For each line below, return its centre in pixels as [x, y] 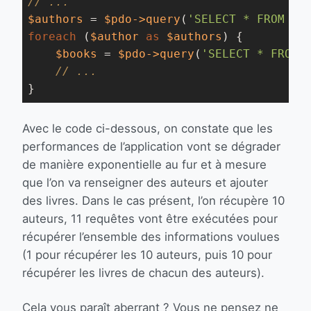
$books [76, 54]
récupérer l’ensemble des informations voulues [151, 237]
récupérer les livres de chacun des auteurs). [143, 273]
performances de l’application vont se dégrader [151, 146]
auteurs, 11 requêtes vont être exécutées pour [150, 219]
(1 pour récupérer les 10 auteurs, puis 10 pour [147, 255]
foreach [52, 36]
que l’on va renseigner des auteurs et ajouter [145, 183]
